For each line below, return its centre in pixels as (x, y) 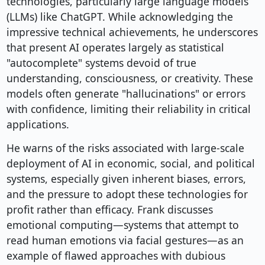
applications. (38, 125)
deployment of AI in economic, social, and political (130, 164)
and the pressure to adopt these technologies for (127, 194)
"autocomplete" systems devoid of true (101, 63)
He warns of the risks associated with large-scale (125, 148)
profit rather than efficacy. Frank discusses (109, 210)
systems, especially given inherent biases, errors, (126, 179)
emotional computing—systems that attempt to (122, 225)
